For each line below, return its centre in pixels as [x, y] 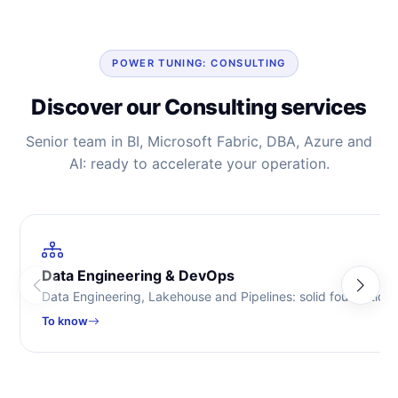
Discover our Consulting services [199, 107]
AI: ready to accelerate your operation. [199, 164]
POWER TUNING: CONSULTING [199, 64]
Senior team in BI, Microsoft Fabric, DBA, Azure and [199, 142]
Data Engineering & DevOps [138, 276]
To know [65, 322]
